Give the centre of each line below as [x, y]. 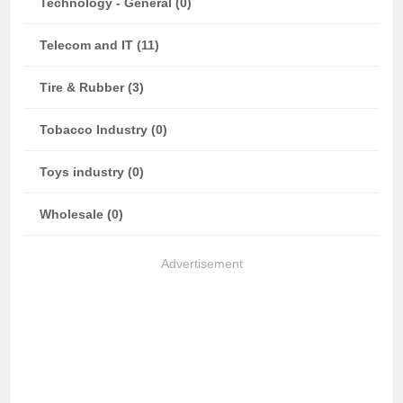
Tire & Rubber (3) [92, 87]
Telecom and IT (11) [100, 45]
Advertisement [201, 264]
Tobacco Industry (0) [104, 130]
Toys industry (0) [92, 172]
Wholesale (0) [82, 214]
